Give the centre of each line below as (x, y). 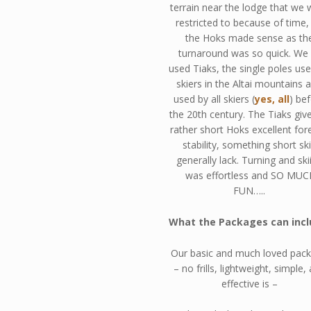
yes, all (272, 99)
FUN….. (250, 191)
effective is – (249, 283)
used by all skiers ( (214, 99)
